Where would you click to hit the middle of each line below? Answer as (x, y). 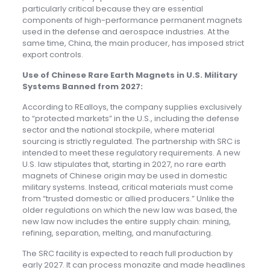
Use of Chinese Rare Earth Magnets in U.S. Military (130, 75)
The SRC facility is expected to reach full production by (127, 254)
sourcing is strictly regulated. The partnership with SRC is (131, 142)
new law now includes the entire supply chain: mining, (126, 222)
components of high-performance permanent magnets (132, 20)
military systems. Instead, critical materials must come (127, 187)
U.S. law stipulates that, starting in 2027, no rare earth (124, 165)
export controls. (52, 55)
